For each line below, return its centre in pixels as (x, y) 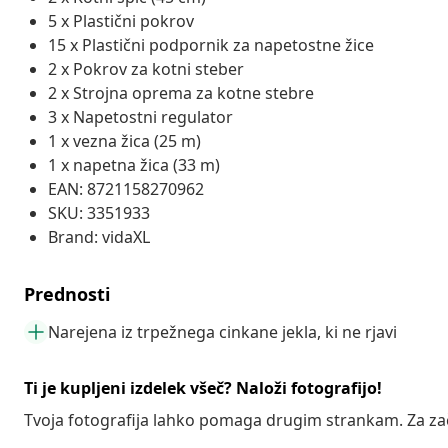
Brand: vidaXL (99, 236)
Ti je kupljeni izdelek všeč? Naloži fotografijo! (203, 387)
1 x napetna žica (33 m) (134, 164)
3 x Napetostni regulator (140, 116)
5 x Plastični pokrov (121, 20)
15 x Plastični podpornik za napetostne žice (211, 44)
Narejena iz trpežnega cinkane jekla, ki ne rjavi (222, 331)
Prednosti (67, 293)
